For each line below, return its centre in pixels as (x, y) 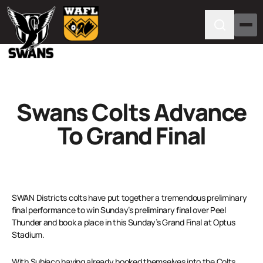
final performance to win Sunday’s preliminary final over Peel (119, 210)
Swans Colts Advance (131, 112)
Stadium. (28, 235)
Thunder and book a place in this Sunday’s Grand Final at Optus (124, 222)
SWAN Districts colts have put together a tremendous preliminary (129, 198)
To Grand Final (131, 135)
